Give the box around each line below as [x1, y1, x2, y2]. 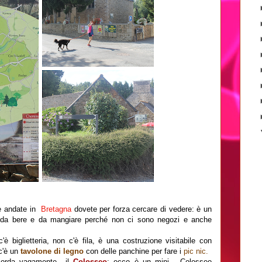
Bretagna [40, 205, 74, 213]
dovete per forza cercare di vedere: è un [74, 205, 212, 213]
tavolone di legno [20, 247, 84, 256]
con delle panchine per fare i [84, 247, 184, 256]
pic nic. [184, 247, 208, 256]
